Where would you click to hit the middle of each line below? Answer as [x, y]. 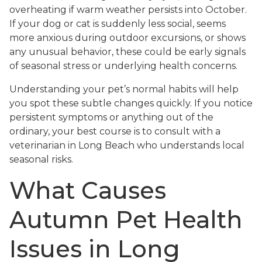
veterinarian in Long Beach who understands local [127, 146]
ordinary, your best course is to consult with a [115, 132]
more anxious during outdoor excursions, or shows [127, 38]
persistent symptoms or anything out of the [111, 118]
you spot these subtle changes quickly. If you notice [131, 104]
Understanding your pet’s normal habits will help [124, 89]
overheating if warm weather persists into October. [128, 10]
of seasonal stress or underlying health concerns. [123, 66]
